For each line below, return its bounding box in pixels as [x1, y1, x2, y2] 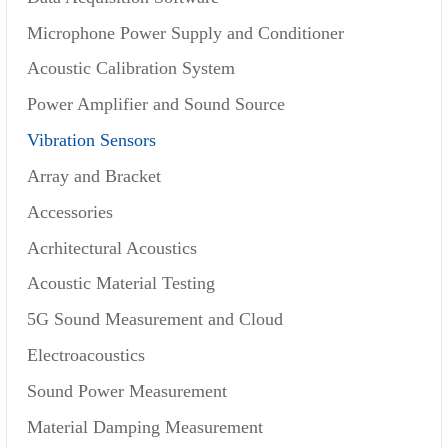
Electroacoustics [26, 345, 145, 366]
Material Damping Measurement [26, 416, 263, 437]
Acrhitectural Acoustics [26, 237, 197, 258]
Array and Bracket [26, 165, 161, 186]
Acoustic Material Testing [26, 273, 215, 294]
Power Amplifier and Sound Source [26, 94, 285, 115]
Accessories [26, 201, 113, 222]
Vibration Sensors [26, 130, 156, 151]
